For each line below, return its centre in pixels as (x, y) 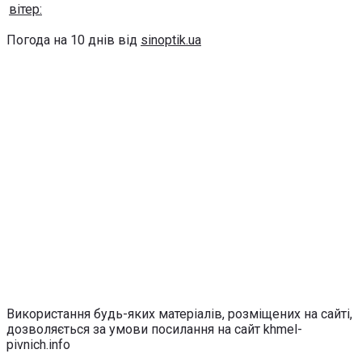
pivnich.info (38, 345)
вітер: (25, 10)
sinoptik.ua (171, 40)
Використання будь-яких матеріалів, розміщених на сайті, (179, 314)
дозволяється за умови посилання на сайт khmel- (154, 330)
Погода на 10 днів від (74, 40)
